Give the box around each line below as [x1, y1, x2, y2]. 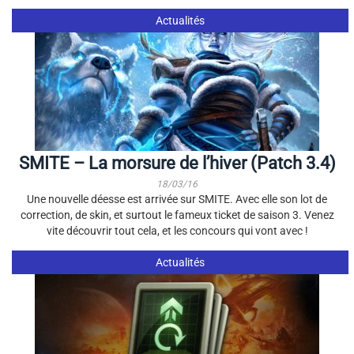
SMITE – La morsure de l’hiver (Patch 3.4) [18, 153, 336, 173]
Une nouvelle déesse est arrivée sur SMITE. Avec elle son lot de [27, 193, 327, 205]
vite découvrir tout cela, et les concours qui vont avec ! [46, 224, 308, 237]
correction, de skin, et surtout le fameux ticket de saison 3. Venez [20, 209, 334, 221]
